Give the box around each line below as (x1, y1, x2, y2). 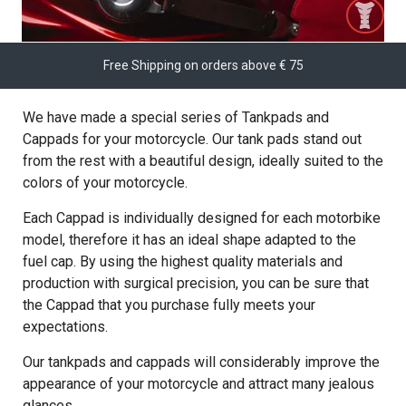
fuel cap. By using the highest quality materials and (23, 253, 343, 270)
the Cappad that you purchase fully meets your (23, 296, 315, 314)
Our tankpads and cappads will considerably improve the (23, 353, 380, 371)
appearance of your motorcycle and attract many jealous (23, 375, 374, 392)
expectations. (23, 318, 108, 335)
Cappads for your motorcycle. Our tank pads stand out (23, 130, 362, 148)
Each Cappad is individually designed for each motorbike (23, 209, 381, 227)
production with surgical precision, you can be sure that (23, 275, 369, 292)
